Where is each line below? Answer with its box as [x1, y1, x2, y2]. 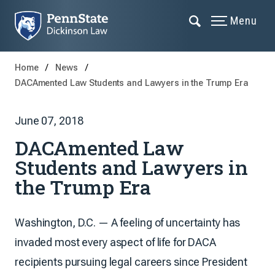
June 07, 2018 [15, 114, 83, 127]
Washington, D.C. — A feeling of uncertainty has [15, 215, 241, 229]
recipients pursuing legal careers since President [15, 255, 248, 268]
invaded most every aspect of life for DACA [15, 235, 216, 249]
